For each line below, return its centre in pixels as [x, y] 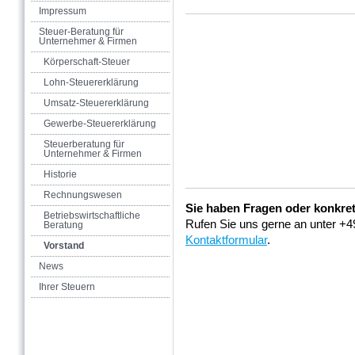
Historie [60, 174]
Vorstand [64, 246]
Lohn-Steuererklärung [91, 82]
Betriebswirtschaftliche [92, 216]
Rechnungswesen [83, 195]
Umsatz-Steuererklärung [96, 103]
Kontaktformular [226, 240]
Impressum [63, 11]
